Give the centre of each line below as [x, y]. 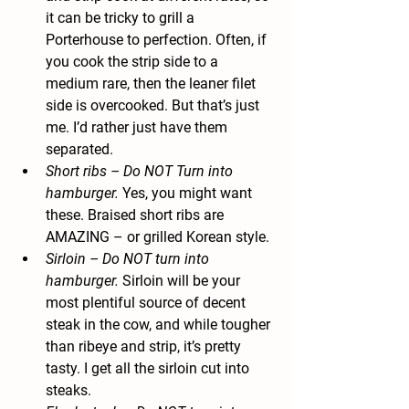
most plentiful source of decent [147, 303]
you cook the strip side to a [134, 62]
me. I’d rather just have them [138, 128]
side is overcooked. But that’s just [154, 106]
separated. [79, 150]
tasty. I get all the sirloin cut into [149, 369]
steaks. [68, 391]
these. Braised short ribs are [136, 215]
